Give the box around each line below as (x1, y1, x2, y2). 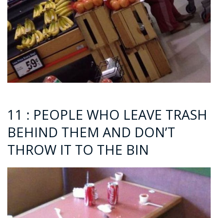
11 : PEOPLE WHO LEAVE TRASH (7, 105, 207, 124)
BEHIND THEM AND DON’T (7, 123, 175, 141)
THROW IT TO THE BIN (7, 140, 149, 159)
